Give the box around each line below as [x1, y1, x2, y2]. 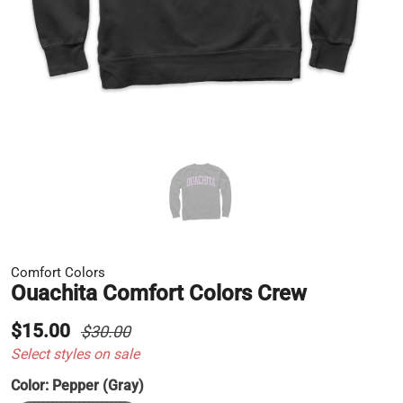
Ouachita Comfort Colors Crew [11, 281, 307, 307]
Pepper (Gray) [52, 377, 144, 395]
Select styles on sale [11, 345, 139, 363]
